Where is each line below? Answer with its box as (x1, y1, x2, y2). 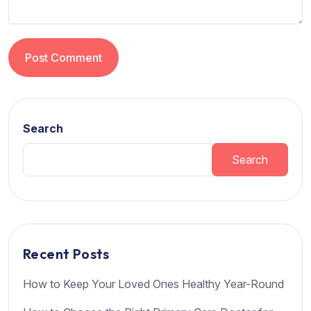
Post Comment (25, 50, 102, 65)
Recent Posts (23, 245, 110, 263)
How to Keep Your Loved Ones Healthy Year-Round (23, 277, 284, 292)
